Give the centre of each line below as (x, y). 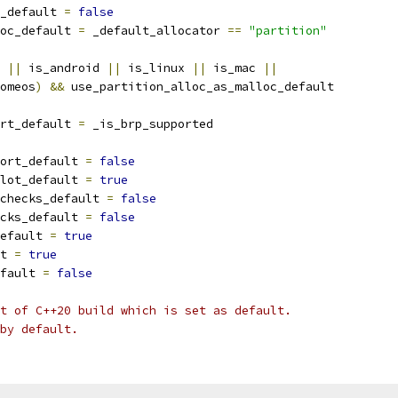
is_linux (156, 68)
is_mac (235, 68)
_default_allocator (156, 31)
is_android (64, 68)
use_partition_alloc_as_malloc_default (199, 87)
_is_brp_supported (149, 124)
